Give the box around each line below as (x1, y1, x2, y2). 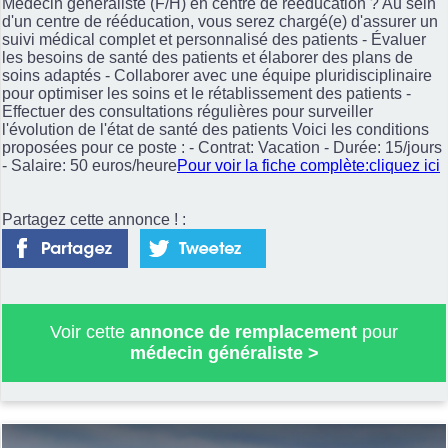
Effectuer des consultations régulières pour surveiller (2, 102, 373, 120)
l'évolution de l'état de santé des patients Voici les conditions (2, 120, 429, 138)
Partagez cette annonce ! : (2, 210, 186, 228)
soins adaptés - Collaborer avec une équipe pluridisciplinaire (2, 66, 432, 84)
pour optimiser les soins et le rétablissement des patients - (2, 84, 411, 102)
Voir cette (50, 321, 130, 342)
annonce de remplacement (130, 321, 357, 342)
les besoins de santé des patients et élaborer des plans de (2, 48, 413, 66)
